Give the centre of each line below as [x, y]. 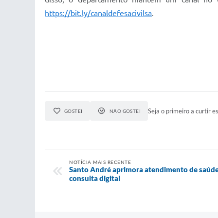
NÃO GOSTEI [125, 111]
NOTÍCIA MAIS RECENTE [100, 162]
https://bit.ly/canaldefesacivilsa [98, 13]
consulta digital [95, 178]
